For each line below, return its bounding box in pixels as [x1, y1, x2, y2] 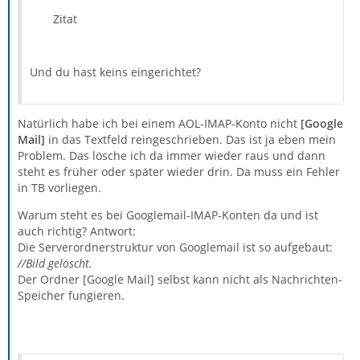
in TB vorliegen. [18, 180, 101, 195]
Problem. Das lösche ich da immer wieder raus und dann [18, 148, 325, 163]
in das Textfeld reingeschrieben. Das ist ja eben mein [45, 132, 336, 147]
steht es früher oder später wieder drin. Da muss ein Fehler [18, 164, 340, 179]
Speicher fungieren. [18, 288, 125, 303]
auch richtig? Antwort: [18, 223, 136, 239]
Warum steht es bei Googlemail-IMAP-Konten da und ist [18, 207, 318, 223]
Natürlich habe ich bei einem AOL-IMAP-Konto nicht [18, 116, 301, 131]
